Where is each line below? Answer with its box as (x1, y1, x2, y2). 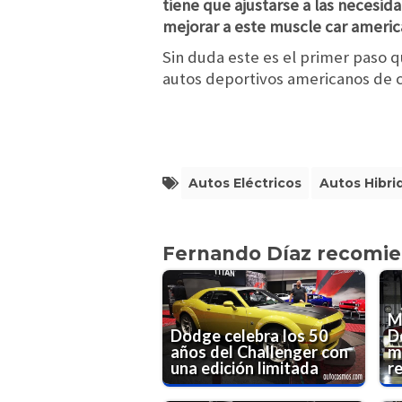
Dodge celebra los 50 (170, 325, 329, 345)
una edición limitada (170, 357, 319, 378)
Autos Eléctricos (188, 174, 301, 191)
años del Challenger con (170, 341, 349, 362)
